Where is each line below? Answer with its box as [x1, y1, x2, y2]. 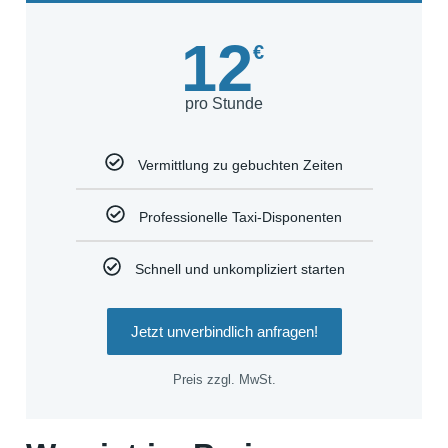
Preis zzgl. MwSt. [172, 371, 276, 387]
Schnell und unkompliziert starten [135, 261, 346, 278]
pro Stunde [185, 95, 263, 113]
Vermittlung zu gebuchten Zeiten [137, 157, 343, 174]
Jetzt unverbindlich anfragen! [130, 322, 318, 340]
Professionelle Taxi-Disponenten [138, 209, 342, 226]
